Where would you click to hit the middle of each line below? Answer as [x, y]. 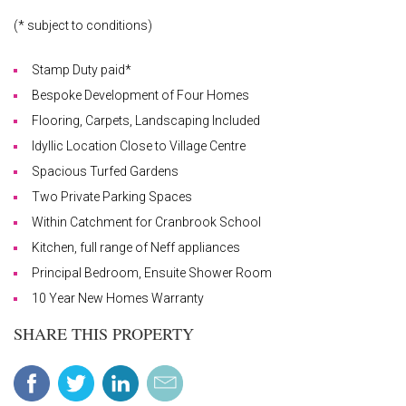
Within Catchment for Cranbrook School [146, 222]
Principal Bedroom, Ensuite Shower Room [152, 273]
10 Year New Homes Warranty [118, 299]
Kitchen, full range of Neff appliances [136, 248]
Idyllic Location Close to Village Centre [139, 146]
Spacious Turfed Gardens [105, 172]
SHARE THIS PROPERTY [104, 334]
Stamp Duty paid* [82, 70]
